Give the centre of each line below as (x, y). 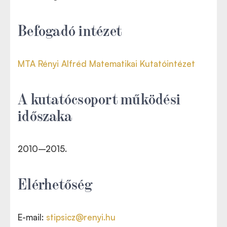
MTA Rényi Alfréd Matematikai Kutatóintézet (106, 63)
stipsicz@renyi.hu (81, 217)
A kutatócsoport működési (99, 98)
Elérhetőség (55, 183)
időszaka (45, 114)
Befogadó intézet (70, 29)
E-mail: (32, 217)
